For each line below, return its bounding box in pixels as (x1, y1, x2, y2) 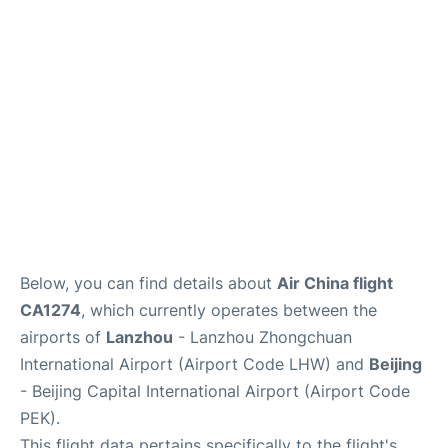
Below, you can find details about (20, 273, 277, 293)
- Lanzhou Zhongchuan (173, 327, 352, 347)
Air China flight (277, 273, 393, 293)
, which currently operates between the (81, 300, 377, 320)
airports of (20, 327, 106, 347)
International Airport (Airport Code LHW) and (20, 354, 369, 374)
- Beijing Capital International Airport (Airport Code (20, 381, 410, 401)
